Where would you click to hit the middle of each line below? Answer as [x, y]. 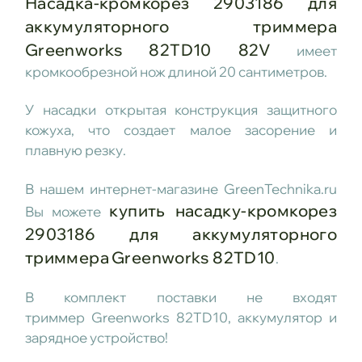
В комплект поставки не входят [181, 297]
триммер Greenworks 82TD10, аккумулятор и [181, 317]
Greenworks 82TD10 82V [148, 49]
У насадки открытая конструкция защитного [181, 110]
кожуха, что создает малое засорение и [181, 130]
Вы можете [67, 211]
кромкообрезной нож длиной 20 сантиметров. [176, 71]
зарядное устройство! [96, 337]
